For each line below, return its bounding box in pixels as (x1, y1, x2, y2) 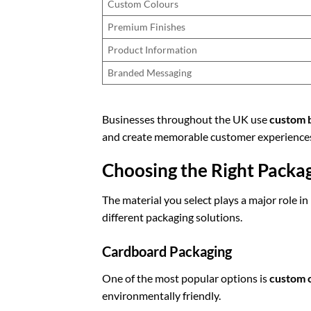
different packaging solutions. (102, 210, 242, 224)
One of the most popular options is (102, 271, 269, 285)
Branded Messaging (108, 66, 192, 78)
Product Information (108, 43, 198, 56)
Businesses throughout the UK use (102, 112, 269, 126)
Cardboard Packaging (102, 243, 232, 260)
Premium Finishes (108, 20, 186, 33)
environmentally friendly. (102, 289, 221, 303)
